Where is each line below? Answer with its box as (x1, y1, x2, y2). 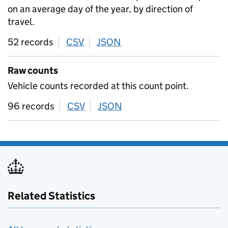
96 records (8, 100, 54, 112)
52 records (8, 36, 53, 48)
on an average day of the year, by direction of (8, 3, 193, 15)
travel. (8, 16, 35, 27)
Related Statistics (8, 189, 95, 203)
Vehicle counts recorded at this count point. (8, 80, 189, 92)
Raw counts (8, 65, 58, 76)
